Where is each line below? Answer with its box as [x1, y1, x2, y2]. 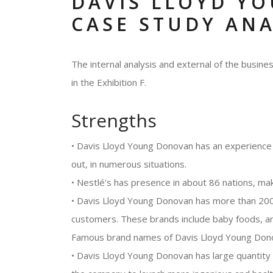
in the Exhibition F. [71, 76, 146, 88]
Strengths [71, 108, 157, 133]
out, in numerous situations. [71, 158, 186, 170]
